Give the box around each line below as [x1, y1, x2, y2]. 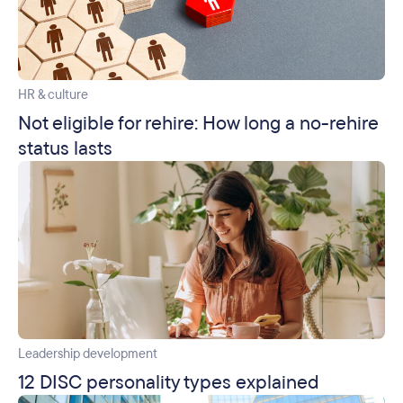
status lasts [18, 135, 112, 161]
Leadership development [18, 345, 157, 363]
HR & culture [18, 85, 88, 103]
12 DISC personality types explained [18, 369, 319, 395]
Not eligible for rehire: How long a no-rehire [18, 110, 379, 136]
